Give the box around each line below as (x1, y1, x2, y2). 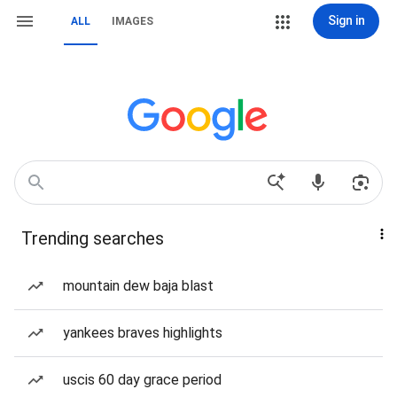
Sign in (327, 13, 365, 27)
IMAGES (112, 15, 153, 27)
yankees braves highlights (63, 324, 222, 341)
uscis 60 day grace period (63, 371, 222, 388)
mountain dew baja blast (63, 277, 214, 294)
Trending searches (21, 228, 164, 249)
